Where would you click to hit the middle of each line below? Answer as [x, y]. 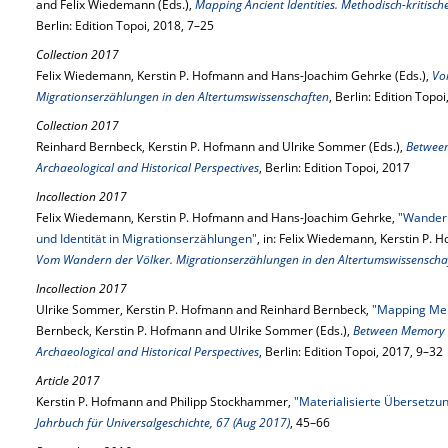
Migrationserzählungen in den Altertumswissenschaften [182, 96]
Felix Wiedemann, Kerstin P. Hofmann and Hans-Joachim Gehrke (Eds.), [234, 75]
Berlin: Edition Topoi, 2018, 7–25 [125, 25]
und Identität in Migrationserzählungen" [146, 238]
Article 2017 [68, 380]
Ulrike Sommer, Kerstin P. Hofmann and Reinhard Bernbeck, [204, 309]
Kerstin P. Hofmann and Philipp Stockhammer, [165, 401]
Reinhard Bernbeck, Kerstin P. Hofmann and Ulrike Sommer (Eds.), [221, 146]
